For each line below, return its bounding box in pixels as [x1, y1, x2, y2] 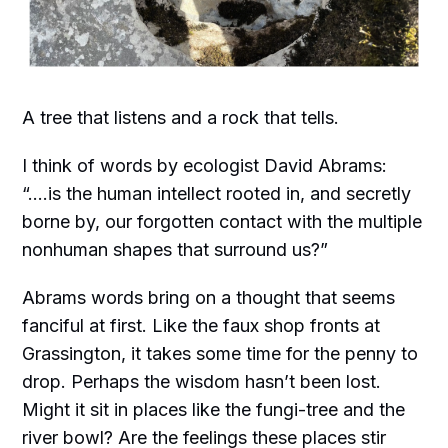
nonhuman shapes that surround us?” [22, 238, 329, 260]
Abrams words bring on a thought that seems [22, 286, 396, 308]
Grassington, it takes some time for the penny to [22, 342, 419, 364]
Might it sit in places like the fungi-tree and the [22, 398, 406, 420]
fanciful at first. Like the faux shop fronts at [22, 314, 381, 336]
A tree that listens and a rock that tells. [22, 106, 340, 128]
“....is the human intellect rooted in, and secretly [22, 182, 412, 204]
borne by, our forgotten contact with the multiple [22, 210, 423, 232]
